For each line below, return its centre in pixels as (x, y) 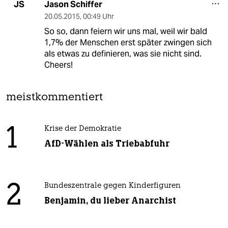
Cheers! (58, 65)
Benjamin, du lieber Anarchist (110, 200)
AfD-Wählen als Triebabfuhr (107, 143)
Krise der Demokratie (82, 129)
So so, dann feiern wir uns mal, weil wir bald (125, 31)
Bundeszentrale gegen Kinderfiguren (112, 186)
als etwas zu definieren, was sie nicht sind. (123, 53)
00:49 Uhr (98, 16)
